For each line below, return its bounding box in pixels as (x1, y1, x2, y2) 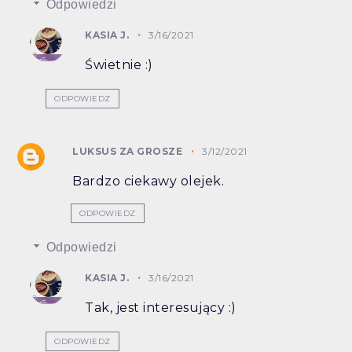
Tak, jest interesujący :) (85, 300, 236, 316)
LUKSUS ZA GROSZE (72, 145, 183, 158)
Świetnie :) (85, 57, 153, 73)
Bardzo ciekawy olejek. (72, 174, 225, 189)
